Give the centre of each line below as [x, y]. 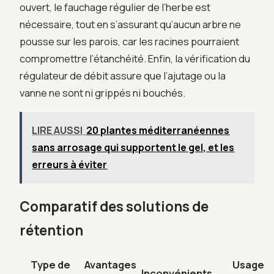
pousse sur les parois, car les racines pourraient [129, 42]
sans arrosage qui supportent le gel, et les [133, 148]
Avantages [110, 265]
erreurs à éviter [70, 165]
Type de [50, 265]
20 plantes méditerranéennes [158, 131]
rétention [51, 231]
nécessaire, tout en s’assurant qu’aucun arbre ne [130, 24]
